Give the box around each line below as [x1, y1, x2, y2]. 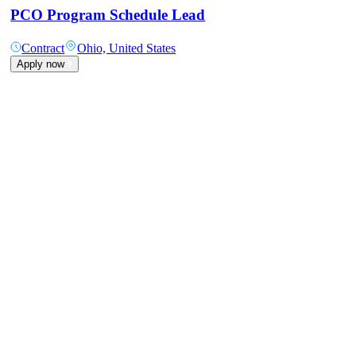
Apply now [17, 58, 65, 71]
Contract [21, 41, 65, 56]
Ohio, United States [77, 41, 176, 56]
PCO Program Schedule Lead [10, 6, 206, 24]
